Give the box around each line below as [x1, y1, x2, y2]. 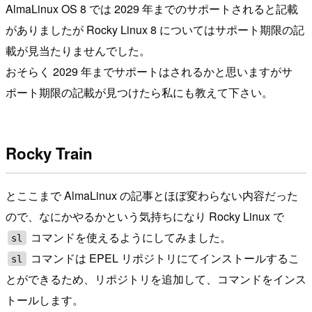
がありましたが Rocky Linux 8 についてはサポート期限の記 [6, 21, 304, 38]
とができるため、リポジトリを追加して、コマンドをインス [6, 271, 306, 288]
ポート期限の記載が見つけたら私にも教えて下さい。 [6, 84, 273, 100]
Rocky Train [6, 142, 93, 165]
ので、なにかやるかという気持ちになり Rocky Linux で [6, 208, 284, 225]
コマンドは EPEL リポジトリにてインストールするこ [28, 250, 300, 267]
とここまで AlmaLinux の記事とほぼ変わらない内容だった [6, 187, 298, 204]
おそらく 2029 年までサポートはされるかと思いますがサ [6, 63, 292, 79]
